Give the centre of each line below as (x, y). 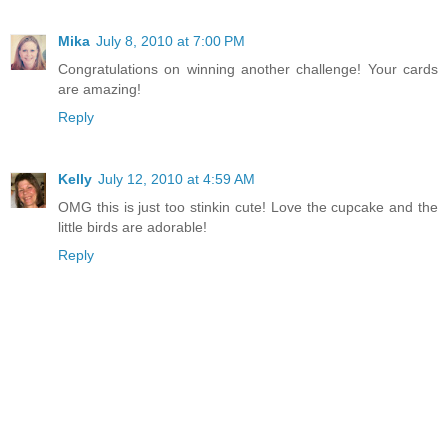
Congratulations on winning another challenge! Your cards (248, 69)
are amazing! (99, 89)
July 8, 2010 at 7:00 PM (170, 41)
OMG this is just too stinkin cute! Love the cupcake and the (248, 207)
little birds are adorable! (132, 227)
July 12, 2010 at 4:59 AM (176, 179)
